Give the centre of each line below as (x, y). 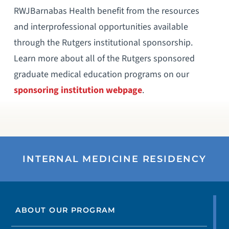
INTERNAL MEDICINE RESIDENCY (114, 158)
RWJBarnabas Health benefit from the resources (106, 11)
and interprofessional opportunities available (101, 27)
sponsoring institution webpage (78, 90)
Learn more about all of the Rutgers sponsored (104, 58)
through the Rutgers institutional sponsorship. (103, 42)
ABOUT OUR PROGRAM (65, 210)
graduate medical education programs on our (101, 74)
